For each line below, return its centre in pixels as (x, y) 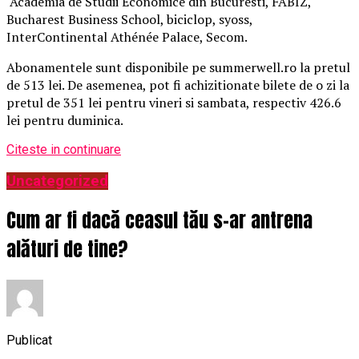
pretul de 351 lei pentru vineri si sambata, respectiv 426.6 (174, 103)
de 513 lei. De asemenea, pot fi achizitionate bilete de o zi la (178, 85)
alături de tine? (67, 249)
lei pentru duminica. (65, 121)
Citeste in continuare (64, 150)
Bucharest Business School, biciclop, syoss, (129, 20)
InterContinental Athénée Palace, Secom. (127, 37)
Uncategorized (57, 181)
